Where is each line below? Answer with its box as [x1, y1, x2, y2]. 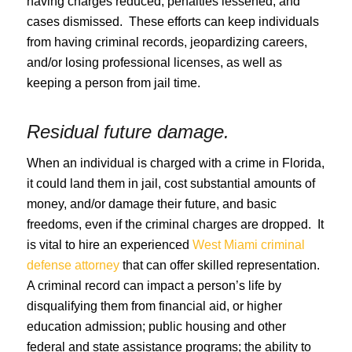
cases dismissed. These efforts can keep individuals [26, 14, 319, 28]
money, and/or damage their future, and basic [26, 196, 277, 211]
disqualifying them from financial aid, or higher [26, 299, 282, 313]
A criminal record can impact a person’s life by [26, 278, 281, 292]
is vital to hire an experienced [26, 237, 192, 251]
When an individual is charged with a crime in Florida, [26, 156, 324, 170]
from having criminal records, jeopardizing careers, [26, 35, 307, 49]
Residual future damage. [26, 120, 235, 142]
